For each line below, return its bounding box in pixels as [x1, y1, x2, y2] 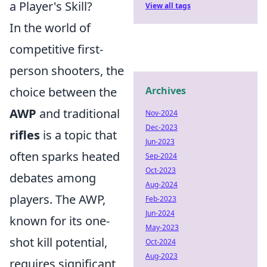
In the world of [10, 20, 91, 36]
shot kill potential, [10, 234, 107, 250]
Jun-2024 [145, 208, 175, 218]
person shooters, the [10, 63, 124, 79]
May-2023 [145, 222, 179, 232]
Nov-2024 [145, 108, 178, 118]
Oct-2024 [145, 237, 176, 247]
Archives [145, 84, 186, 97]
